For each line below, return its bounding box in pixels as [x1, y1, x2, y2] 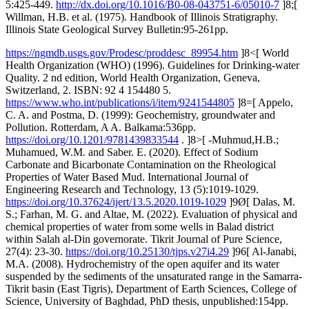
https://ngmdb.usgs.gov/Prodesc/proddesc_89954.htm [6, 46, 238, 59]
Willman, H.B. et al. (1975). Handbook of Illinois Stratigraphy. [6, 10, 278, 23]
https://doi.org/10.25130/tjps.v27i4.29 [66, 245, 229, 257]
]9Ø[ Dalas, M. [226, 195, 295, 208]
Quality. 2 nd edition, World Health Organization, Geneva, [6, 71, 260, 83]
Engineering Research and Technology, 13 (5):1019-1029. [6, 183, 259, 195]
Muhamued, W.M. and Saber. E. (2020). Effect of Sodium [6, 146, 258, 158]
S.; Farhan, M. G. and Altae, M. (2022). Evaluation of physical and [6, 208, 297, 220]
